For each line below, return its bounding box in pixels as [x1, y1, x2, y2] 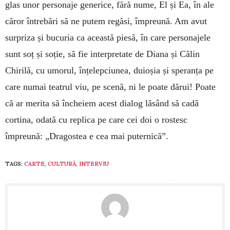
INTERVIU [79, 160, 109, 167]
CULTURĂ [48, 160, 76, 167]
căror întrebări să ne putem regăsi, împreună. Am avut [5, 15, 207, 26]
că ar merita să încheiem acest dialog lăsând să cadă [5, 98, 199, 108]
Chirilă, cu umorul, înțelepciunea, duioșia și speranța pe [5, 65, 214, 75]
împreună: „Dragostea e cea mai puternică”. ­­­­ [5, 130, 171, 141]
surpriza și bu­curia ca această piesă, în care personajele [5, 32, 210, 43]
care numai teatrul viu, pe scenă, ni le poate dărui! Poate [5, 81, 216, 92]
